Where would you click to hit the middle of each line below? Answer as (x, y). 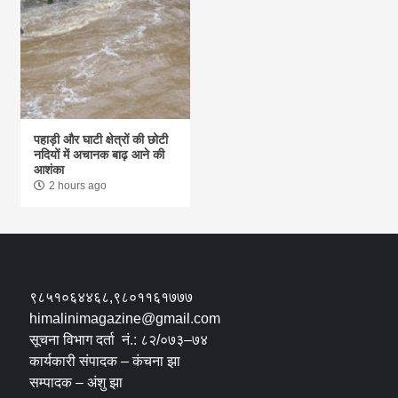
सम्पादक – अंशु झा (76, 382)
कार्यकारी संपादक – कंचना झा (105, 361)
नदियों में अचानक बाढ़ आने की (99, 154)
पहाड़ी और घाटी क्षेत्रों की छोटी (101, 139)
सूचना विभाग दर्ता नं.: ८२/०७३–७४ (119, 339)
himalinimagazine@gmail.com (125, 318)
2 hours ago (78, 185)
